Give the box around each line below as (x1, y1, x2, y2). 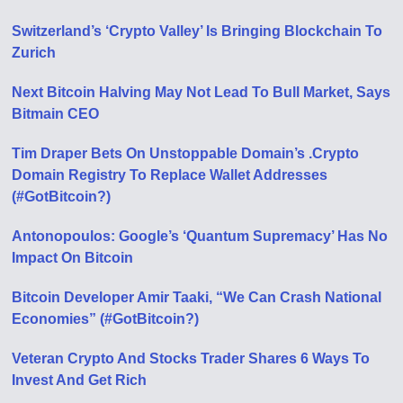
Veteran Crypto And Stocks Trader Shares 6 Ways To (12, 351, 371, 367)
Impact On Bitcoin (12, 250, 134, 266)
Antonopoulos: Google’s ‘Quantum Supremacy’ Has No (12, 228, 389, 245)
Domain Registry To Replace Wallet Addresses (12, 167, 328, 184)
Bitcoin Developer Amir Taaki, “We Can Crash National (12, 290, 382, 306)
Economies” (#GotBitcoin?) (12, 311, 200, 327)
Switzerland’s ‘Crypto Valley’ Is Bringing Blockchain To (12, 23, 383, 40)
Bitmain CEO (12, 106, 100, 122)
